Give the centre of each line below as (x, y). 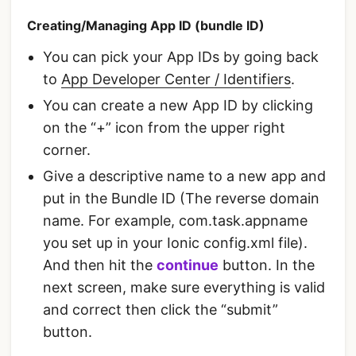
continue (188, 265)
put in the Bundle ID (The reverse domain (181, 198)
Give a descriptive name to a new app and (184, 176)
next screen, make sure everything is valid (184, 287)
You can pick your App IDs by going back (181, 56)
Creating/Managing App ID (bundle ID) (146, 25)
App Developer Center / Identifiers (176, 79)
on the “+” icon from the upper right (164, 127)
